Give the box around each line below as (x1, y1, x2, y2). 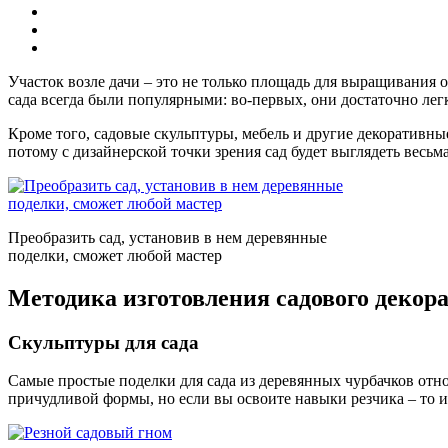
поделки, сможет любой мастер (8, 246, 222, 264)
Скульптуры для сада (8, 331, 199, 353)
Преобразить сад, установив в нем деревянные (8, 228, 327, 246)
